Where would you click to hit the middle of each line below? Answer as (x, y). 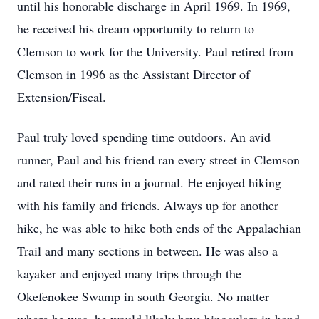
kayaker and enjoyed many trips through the (129, 273)
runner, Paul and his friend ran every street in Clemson (158, 159)
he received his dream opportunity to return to (136, 28)
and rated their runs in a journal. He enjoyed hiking (149, 182)
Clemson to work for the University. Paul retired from (155, 51)
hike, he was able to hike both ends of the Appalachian (159, 228)
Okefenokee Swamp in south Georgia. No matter (143, 296)
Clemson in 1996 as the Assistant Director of (134, 74)
